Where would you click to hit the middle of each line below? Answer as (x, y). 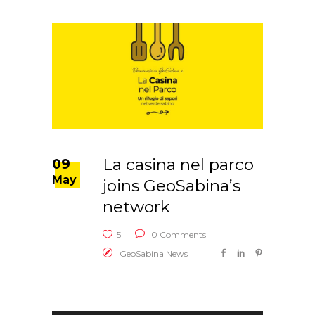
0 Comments (178, 235)
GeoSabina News (154, 254)
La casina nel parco (178, 165)
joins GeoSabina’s (172, 186)
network (136, 207)
